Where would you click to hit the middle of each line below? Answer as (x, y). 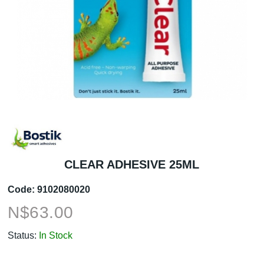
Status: (22, 235)
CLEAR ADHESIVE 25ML (132, 164)
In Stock (56, 235)
